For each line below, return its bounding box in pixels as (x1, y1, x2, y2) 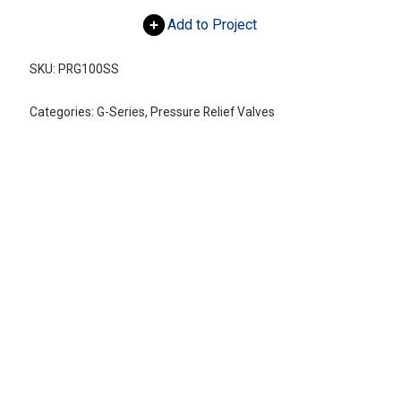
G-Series (96, 105, 145, 120)
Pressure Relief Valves (149, 105, 275, 120)
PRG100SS (57, 62, 119, 77)
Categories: (29, 105, 97, 120)
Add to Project (167, 16, 258, 34)
